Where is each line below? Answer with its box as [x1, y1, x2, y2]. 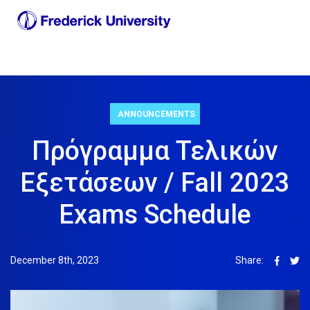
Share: [235, 254, 264, 266]
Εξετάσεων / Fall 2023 [20, 167, 290, 198]
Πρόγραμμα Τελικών [32, 135, 278, 166]
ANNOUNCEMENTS [118, 109, 196, 119]
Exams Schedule [59, 199, 251, 230]
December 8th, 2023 [10, 254, 99, 266]
